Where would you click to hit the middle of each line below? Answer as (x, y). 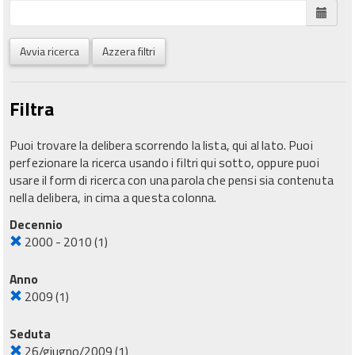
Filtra (32, 109)
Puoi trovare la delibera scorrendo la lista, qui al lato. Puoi (161, 145)
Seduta (30, 334)
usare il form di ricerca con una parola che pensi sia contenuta (172, 179)
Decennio (36, 224)
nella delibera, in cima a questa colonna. (113, 197)
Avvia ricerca (50, 51)
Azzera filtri (129, 51)
